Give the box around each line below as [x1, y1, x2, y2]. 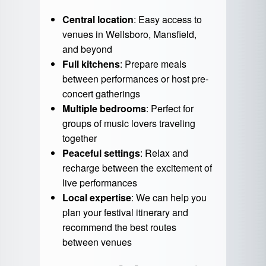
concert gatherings [62, 87, 140, 101]
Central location [62, 12, 134, 27]
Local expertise [62, 191, 131, 205]
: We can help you [131, 191, 207, 205]
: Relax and [140, 146, 188, 160]
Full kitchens [62, 57, 120, 71]
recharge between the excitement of [62, 161, 212, 175]
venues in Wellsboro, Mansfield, [62, 27, 197, 42]
